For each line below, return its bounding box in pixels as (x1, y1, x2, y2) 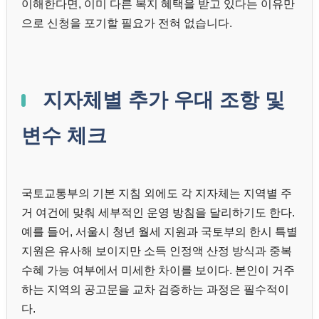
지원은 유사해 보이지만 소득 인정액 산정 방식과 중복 (21, 245, 292, 258)
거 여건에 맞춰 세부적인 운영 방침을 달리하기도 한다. (21, 206, 295, 219)
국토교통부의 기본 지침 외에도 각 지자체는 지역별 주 (21, 187, 292, 200)
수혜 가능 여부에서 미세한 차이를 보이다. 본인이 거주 (21, 264, 295, 277)
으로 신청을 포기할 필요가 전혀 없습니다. (21, 17, 232, 30)
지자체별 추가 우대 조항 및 (37, 89, 285, 112)
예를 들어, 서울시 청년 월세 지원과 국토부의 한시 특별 (21, 226, 298, 239)
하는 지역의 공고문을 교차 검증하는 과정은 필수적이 (21, 283, 289, 296)
